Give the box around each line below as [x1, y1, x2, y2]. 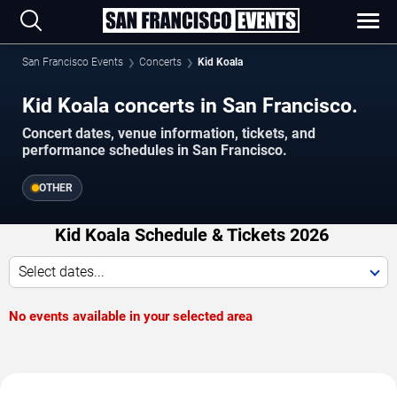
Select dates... [19, 263, 105, 281]
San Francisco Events [22, 56, 123, 68]
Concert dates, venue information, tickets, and [22, 125, 315, 143]
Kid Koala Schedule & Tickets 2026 [55, 224, 329, 246]
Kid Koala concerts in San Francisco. [22, 93, 358, 118]
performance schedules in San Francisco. [22, 142, 287, 160]
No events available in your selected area [9, 308, 253, 325]
